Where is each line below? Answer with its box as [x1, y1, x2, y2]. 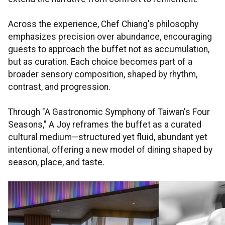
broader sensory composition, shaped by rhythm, [8, 69, 197, 80]
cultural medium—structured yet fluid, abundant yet [8, 132, 207, 143]
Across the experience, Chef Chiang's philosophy [8, 19, 198, 30]
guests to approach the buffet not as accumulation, [8, 44, 209, 55]
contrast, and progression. [8, 82, 110, 92]
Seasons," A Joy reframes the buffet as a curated [8, 120, 201, 130]
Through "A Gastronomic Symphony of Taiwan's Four [8, 107, 210, 118]
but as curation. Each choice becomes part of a [8, 57, 192, 67]
